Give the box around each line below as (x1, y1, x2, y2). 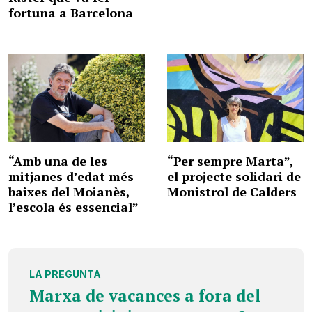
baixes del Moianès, (8, 183, 130, 201)
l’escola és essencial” (8, 198, 139, 216)
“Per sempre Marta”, (167, 153, 293, 170)
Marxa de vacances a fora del (29, 285, 260, 307)
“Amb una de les (8, 153, 107, 170)
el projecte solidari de (167, 168, 301, 185)
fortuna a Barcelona (8, 4, 133, 22)
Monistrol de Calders (167, 183, 297, 201)
